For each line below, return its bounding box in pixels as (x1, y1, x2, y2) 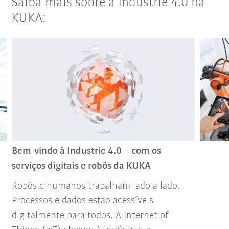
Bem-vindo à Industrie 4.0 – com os (11, 146, 161, 157)
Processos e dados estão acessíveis (11, 196, 153, 207)
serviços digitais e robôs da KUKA (11, 161, 151, 172)
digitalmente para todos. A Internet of (11, 211, 168, 221)
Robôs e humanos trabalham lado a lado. (11, 181, 180, 192)
